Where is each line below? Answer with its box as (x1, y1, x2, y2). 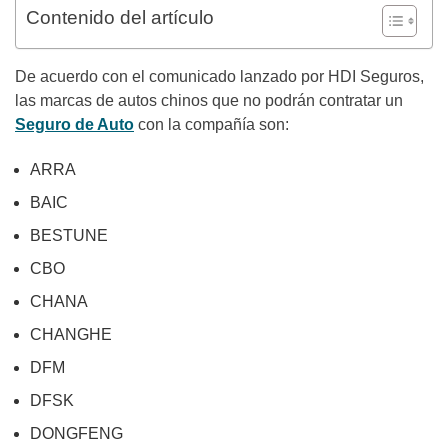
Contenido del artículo (26, 7, 214, 28)
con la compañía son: (134, 116, 289, 133)
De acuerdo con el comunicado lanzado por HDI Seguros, (15, 68, 424, 85)
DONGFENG (30, 425, 123, 442)
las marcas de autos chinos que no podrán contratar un (15, 92, 403, 109)
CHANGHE (30, 326, 112, 343)
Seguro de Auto (15, 116, 134, 133)
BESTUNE (30, 227, 108, 244)
